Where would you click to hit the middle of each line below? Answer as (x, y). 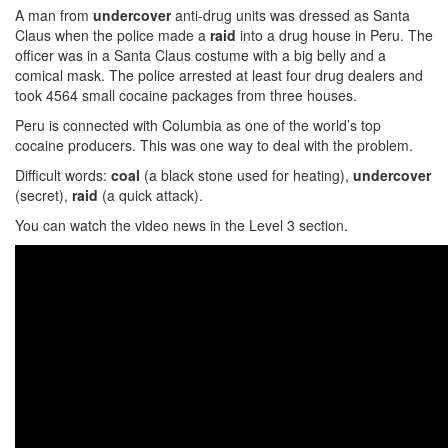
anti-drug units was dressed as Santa (290, 15)
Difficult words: (63, 175)
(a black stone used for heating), (246, 175)
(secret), (43, 195)
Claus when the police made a (112, 35)
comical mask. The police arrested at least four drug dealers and (219, 75)
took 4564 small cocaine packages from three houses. (186, 95)
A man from (54, 15)
